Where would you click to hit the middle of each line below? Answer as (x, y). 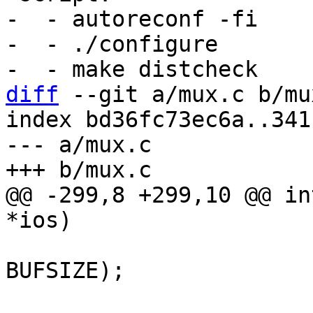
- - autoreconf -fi (132, 19)
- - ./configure (112, 44)
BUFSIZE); (65, 270)
